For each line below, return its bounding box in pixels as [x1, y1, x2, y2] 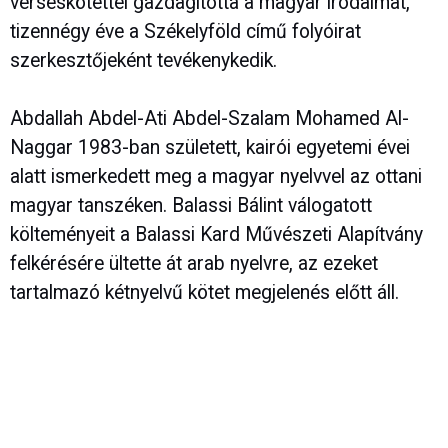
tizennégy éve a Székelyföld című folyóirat [10, 20, 361, 44]
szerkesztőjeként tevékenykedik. [10, 49, 277, 73]
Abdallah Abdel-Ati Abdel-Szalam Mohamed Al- [10, 107, 409, 131]
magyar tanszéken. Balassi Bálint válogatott [10, 194, 372, 218]
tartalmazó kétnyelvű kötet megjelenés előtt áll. [10, 281, 399, 305]
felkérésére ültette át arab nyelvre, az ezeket [10, 252, 378, 276]
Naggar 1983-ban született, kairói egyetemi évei [10, 136, 410, 160]
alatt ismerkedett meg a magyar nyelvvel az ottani [10, 165, 422, 189]
